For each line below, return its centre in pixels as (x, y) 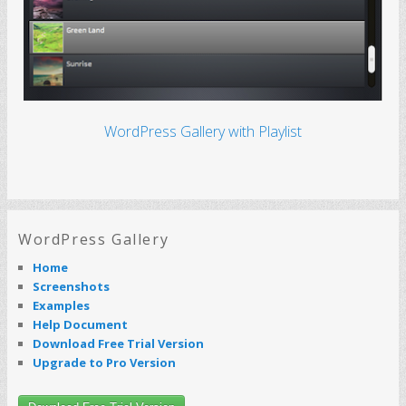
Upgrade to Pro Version (104, 363)
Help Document (80, 325)
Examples (61, 306)
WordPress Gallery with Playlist (203, 132)
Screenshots (71, 287)
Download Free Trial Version (118, 344)
